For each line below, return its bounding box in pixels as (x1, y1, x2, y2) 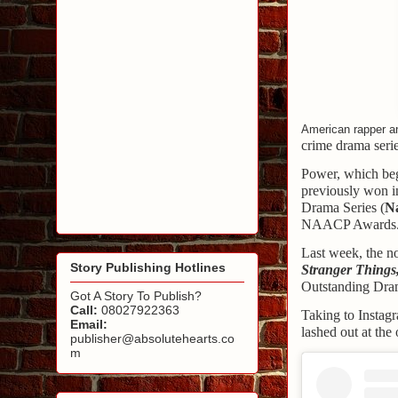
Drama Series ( (301, 199, 385, 215)
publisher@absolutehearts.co (70, 331, 235, 346)
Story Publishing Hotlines (70, 260, 226, 275)
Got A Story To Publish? (70, 289, 202, 304)
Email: (70, 317, 107, 332)
